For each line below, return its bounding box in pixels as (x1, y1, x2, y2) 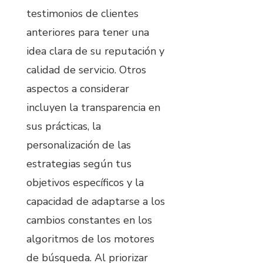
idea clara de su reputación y (26, 44, 164, 59)
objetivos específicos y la (26, 176, 144, 190)
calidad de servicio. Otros (26, 63, 146, 77)
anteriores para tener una (26, 25, 149, 40)
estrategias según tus (26, 157, 131, 171)
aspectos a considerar (26, 82, 129, 96)
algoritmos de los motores (26, 232, 154, 247)
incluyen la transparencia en (26, 100, 160, 115)
